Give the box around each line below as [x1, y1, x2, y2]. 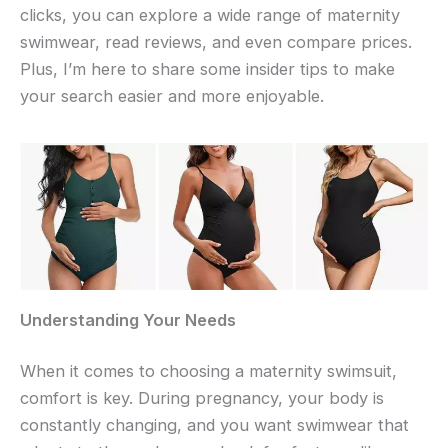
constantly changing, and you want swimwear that [20, 415, 409, 436]
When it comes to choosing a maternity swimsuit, [20, 361, 397, 382]
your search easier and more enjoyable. [20, 86, 324, 107]
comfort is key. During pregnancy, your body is [20, 388, 384, 409]
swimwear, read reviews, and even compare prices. [20, 32, 412, 53]
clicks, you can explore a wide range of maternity [20, 5, 400, 26]
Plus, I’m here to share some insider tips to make [20, 59, 395, 80]
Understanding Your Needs [20, 309, 236, 330]
